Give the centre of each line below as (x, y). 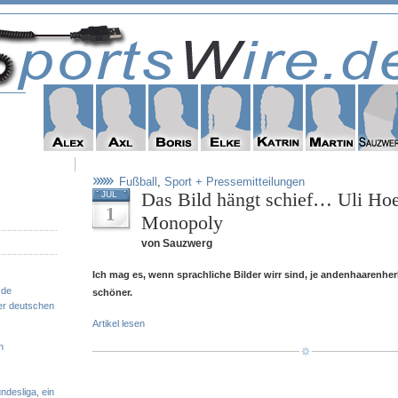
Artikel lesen (119, 323)
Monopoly (182, 223)
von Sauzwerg (177, 243)
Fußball (138, 182)
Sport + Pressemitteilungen (235, 182)
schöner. (112, 292)
